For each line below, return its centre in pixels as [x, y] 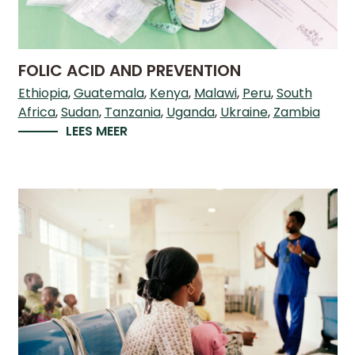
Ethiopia [43, 94]
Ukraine [244, 113]
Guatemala [109, 94]
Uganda [190, 113]
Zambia [296, 113]
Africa [36, 113]
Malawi [215, 94]
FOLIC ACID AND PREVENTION [129, 71]
